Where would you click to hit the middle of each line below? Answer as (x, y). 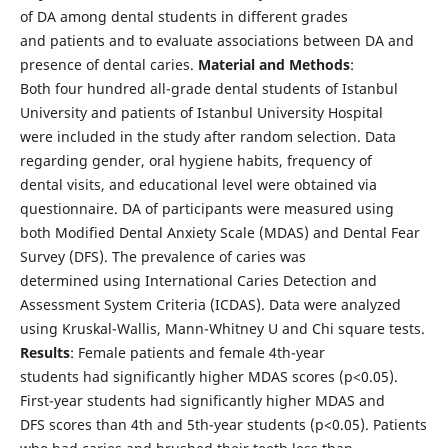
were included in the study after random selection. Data (207, 136)
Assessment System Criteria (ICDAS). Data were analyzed (210, 304)
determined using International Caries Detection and (198, 280)
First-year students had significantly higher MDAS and (202, 400)
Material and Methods (273, 64)
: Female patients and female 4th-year (197, 352)
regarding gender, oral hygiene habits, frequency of (195, 160)
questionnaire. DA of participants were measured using (206, 208)
